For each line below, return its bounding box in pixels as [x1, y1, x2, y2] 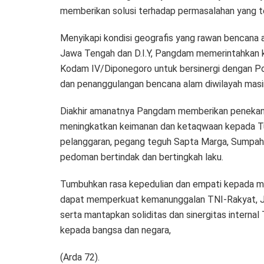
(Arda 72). [60, 251, 100, 263]
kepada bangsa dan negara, [60, 224, 171, 236]
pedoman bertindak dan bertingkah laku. [60, 151, 223, 163]
